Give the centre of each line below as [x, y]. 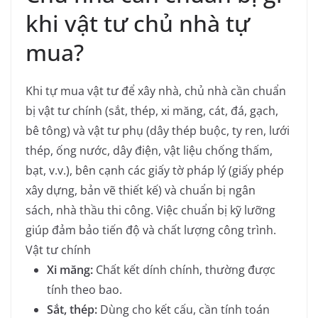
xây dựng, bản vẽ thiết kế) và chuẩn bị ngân [141, 191]
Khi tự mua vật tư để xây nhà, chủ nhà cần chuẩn [156, 91]
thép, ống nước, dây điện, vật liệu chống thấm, [149, 151]
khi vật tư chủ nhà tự [138, 23]
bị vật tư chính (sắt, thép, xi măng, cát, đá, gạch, [152, 111]
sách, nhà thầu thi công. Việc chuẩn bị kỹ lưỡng [150, 210]
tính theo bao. [84, 290]
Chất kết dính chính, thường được [184, 270]
